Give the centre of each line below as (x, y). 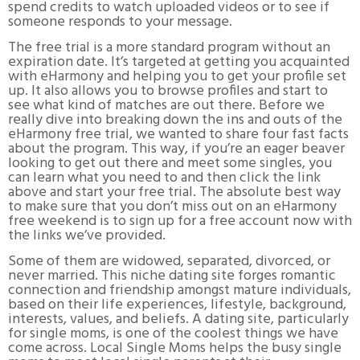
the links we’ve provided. (87, 235)
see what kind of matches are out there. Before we (166, 105)
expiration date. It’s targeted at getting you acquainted (179, 62)
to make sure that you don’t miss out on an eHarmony (172, 207)
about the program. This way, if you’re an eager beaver (176, 149)
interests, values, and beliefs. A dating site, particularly (178, 319)
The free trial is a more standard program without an (169, 47)
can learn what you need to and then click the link (164, 178)
